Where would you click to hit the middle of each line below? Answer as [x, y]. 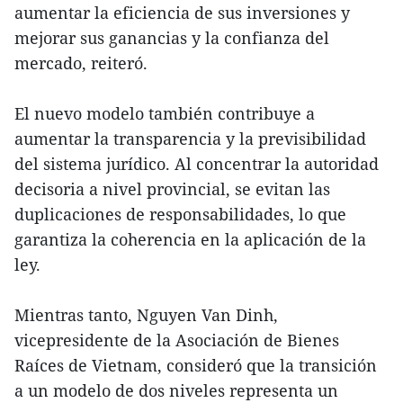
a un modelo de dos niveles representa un [176, 390]
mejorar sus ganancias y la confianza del [172, 37]
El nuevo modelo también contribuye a [165, 113]
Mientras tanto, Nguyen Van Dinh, [146, 314]
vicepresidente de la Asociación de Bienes [177, 340]
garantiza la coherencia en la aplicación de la [190, 239]
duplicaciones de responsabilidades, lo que [180, 214]
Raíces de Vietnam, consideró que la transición [196, 365]
